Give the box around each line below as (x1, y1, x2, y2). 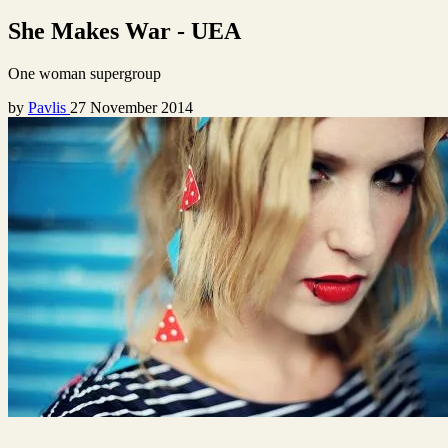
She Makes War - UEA (8, 17, 241, 44)
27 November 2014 (70, 98, 193, 116)
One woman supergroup (8, 64, 161, 82)
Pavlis (28, 98, 70, 116)
